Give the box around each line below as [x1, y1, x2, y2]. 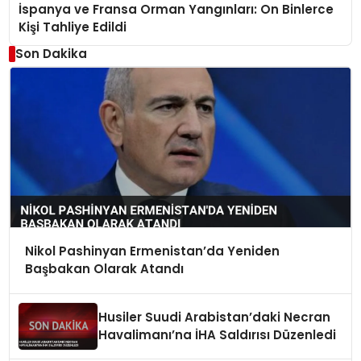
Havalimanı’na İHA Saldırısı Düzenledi [98, 326, 337, 344]
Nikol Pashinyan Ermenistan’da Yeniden [24, 243, 280, 260]
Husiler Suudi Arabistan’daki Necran [98, 309, 331, 326]
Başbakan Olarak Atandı [24, 260, 184, 278]
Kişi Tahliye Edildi [19, 18, 127, 35]
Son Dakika [15, 44, 87, 62]
